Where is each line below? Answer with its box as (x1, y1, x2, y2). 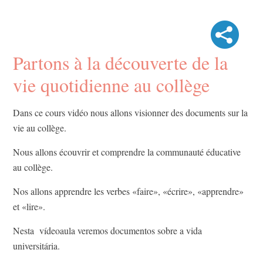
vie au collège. (13, 122, 66, 134)
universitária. (13, 240, 60, 252)
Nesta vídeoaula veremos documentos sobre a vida (13, 224, 202, 237)
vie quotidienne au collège (13, 72, 210, 98)
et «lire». (13, 200, 48, 213)
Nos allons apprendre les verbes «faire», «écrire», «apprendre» (13, 185, 244, 198)
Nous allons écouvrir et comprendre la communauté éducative (13, 146, 241, 159)
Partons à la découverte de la (13, 50, 228, 76)
